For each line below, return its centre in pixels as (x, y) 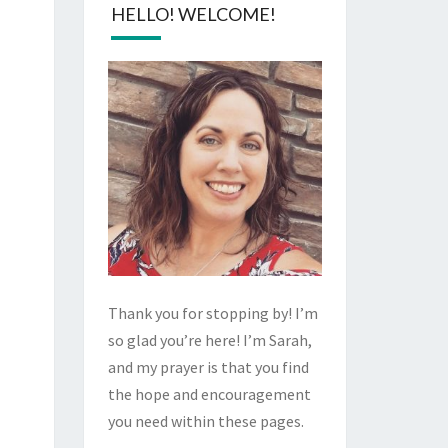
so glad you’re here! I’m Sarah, (209, 339)
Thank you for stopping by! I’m (212, 312)
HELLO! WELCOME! (193, 14)
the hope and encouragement (209, 393)
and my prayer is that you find (208, 366)
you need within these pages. (205, 420)
